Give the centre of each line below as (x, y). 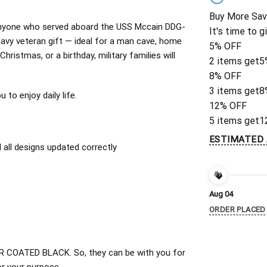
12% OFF (228, 106)
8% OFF (225, 76)
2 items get (234, 61)
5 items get (234, 121)
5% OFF (225, 46)
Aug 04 (221, 194)
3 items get (234, 91)
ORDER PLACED (237, 210)
